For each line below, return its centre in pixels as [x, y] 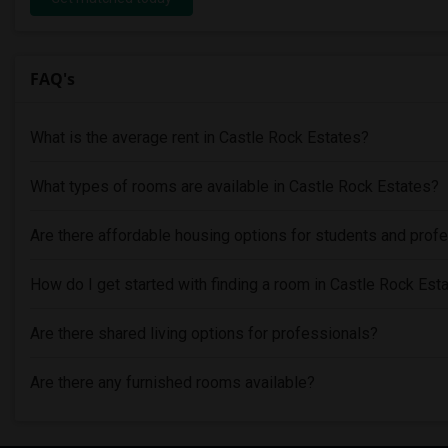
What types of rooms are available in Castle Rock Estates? [234, 186]
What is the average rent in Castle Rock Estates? [199, 137]
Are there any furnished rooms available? [172, 382]
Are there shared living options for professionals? [204, 333]
